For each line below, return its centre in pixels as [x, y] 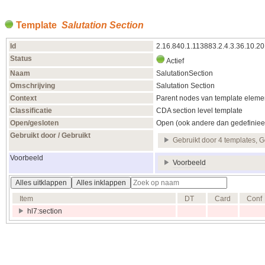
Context [23, 98]
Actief [174, 61]
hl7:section [45, 211]
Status [21, 59]
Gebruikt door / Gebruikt [50, 136]
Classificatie [31, 111]
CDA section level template [199, 111]
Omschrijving [33, 86]
